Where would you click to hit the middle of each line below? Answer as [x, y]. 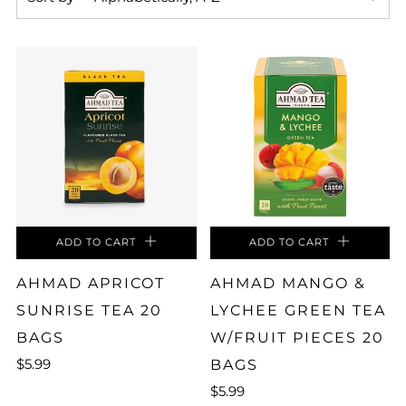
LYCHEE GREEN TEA [298, 310]
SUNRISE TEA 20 [89, 310]
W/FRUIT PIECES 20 [297, 337]
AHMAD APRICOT [91, 283]
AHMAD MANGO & [288, 283]
